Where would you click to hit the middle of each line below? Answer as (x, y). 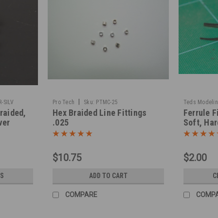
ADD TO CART (108, 175)
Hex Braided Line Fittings (100, 112)
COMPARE (82, 194)
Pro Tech (64, 102)
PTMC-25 (107, 102)
